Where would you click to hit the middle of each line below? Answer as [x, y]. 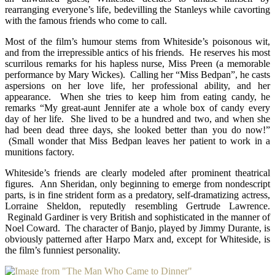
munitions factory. [40, 152]
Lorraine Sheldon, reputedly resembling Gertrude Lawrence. [137, 206]
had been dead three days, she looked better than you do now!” [137, 130]
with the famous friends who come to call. [86, 20]
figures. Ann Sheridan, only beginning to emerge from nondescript [137, 184]
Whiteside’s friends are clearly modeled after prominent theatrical [137, 172]
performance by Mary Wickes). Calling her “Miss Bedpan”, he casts [137, 74]
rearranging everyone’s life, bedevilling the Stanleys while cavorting [137, 9]
